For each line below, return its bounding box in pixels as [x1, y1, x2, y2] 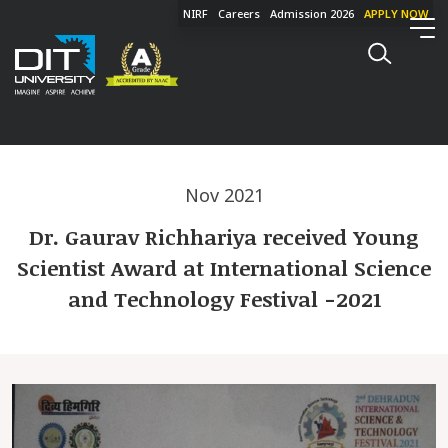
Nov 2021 [184, 183, 264, 207]
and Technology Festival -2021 [67, 284, 381, 313]
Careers [218, 6, 260, 21]
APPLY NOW [364, 6, 428, 21]
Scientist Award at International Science [17, 253, 431, 282]
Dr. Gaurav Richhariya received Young [29, 222, 419, 251]
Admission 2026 [270, 6, 354, 21]
